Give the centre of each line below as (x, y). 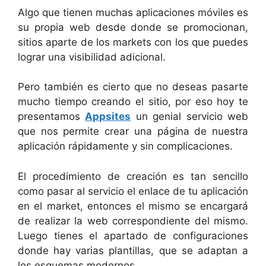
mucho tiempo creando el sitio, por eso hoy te (133, 102)
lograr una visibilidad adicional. (92, 57)
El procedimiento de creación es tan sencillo (133, 176)
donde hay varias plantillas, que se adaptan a (133, 250)
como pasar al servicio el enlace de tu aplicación (133, 191)
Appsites (108, 116)
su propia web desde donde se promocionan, (133, 27)
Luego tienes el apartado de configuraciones (133, 235)
